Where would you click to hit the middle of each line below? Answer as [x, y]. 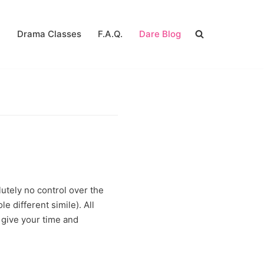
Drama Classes [49, 34]
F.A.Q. [110, 34]
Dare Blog [160, 34]
